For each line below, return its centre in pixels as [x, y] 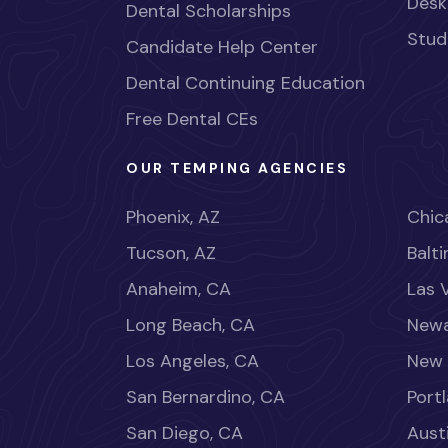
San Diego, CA [184, 433]
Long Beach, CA [190, 325]
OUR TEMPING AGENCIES [237, 168]
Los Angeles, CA [192, 361]
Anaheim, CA [178, 289]
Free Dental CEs [192, 119]
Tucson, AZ [171, 253]
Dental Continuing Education [245, 83]
